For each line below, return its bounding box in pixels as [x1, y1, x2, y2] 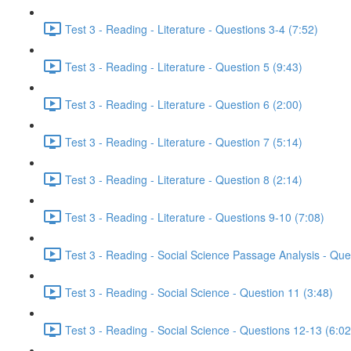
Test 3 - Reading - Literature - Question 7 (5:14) [65, 133, 302, 150]
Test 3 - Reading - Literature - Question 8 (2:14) [65, 171, 302, 187]
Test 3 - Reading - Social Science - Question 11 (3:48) [65, 284, 333, 300]
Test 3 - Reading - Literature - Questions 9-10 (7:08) [65, 208, 324, 225]
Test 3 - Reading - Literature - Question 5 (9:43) [65, 58, 302, 74]
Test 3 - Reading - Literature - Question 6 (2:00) [65, 96, 302, 112]
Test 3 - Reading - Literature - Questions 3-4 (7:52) [65, 20, 318, 37]
